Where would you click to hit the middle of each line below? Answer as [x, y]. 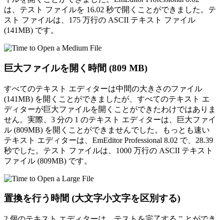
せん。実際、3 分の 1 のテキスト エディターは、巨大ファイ [110, 119]
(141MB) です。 [31, 30]
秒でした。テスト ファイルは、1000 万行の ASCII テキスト [109, 150]
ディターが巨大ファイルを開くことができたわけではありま [110, 109]
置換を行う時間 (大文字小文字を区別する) [92, 198]
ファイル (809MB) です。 [48, 161]
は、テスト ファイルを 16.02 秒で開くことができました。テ [110, 10]
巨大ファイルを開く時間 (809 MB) [76, 68]
